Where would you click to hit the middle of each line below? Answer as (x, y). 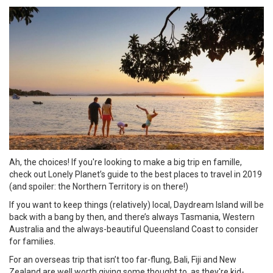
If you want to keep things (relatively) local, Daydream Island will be (136, 204)
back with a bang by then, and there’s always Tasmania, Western (132, 217)
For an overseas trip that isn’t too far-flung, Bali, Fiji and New (123, 259)
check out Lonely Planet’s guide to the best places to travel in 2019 (136, 174)
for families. (32, 241)
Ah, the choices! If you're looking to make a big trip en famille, (126, 162)
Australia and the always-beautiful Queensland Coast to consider (134, 229)
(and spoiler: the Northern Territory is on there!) (99, 186)
